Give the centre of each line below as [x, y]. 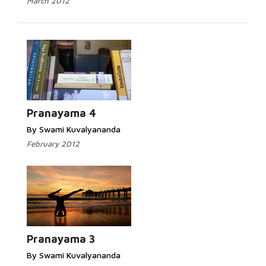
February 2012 [53, 144]
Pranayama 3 [61, 239]
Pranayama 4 [61, 113]
